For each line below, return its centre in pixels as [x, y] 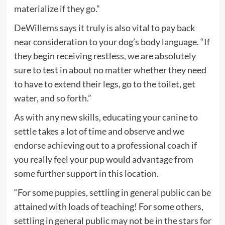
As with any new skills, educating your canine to [106, 117]
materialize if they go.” [57, 8]
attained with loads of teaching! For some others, [108, 206]
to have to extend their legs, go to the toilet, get [104, 84]
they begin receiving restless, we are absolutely [105, 55]
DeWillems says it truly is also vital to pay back [104, 27]
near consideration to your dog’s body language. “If [112, 41]
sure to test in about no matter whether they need [110, 70]
